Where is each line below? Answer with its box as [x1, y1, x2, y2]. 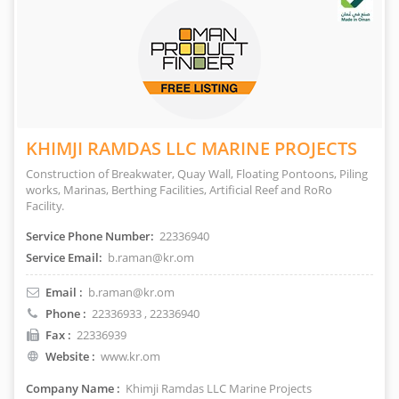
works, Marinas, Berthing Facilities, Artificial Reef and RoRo [26, 182, 332, 198]
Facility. [26, 198, 72, 214]
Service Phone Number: [26, 228, 154, 244]
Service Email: [26, 249, 102, 265]
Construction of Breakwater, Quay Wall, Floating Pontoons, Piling [26, 166, 368, 182]
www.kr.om [101, 348, 160, 364]
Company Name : [26, 380, 120, 396]
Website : [45, 348, 95, 364]
